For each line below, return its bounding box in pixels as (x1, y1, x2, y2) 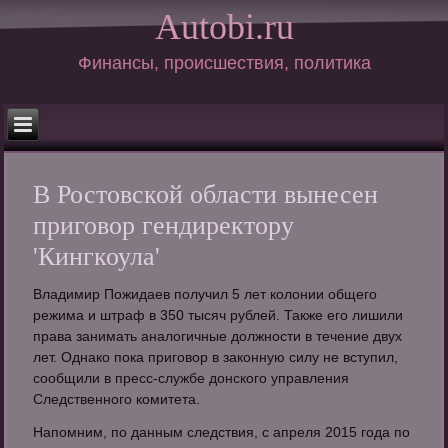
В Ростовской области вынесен (33, 180, 379, 210)
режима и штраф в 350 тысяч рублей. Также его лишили (33, 307, 404, 324)
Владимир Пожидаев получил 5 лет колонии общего (33, 286, 378, 303)
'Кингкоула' (33, 242, 161, 272)
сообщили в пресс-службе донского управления (33, 370, 350, 387)
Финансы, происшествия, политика (77, 52, 371, 73)
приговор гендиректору (33, 211, 295, 241)
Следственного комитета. (33, 391, 201, 408)
